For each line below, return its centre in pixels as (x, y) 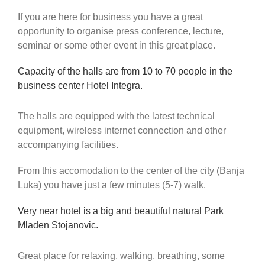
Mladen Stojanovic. (58, 225)
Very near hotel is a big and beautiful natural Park (120, 211)
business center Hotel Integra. (80, 85)
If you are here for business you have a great (110, 17)
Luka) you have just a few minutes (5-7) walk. (112, 185)
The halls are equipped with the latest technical (116, 116)
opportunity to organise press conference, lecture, (120, 31)
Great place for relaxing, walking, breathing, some (121, 256)
